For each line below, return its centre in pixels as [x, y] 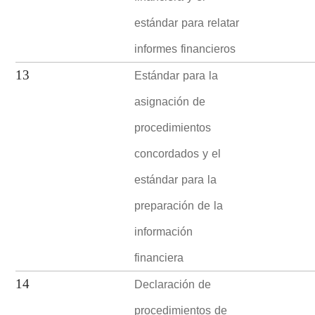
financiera [159, 257]
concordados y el [178, 153]
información [164, 231]
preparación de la [179, 205]
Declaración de [173, 284]
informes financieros [185, 49]
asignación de [170, 101]
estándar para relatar [187, 22]
